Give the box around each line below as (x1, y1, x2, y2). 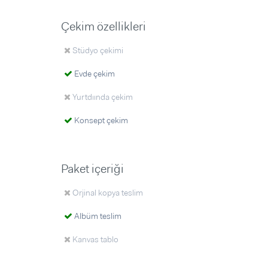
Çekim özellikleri (61, 19, 146, 34)
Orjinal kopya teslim (71, 187, 143, 198)
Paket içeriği (61, 161, 124, 176)
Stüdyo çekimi (71, 45, 123, 56)
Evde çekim (72, 68, 115, 79)
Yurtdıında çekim (71, 92, 133, 102)
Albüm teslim (72, 211, 121, 221)
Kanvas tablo (71, 234, 118, 245)
